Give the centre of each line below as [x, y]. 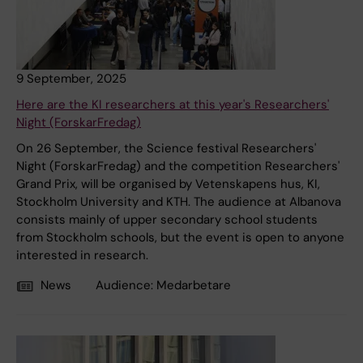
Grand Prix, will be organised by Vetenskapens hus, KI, [168, 184]
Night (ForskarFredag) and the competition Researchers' [178, 167]
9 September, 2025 [71, 79]
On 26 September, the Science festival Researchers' [166, 149]
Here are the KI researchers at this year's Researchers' [173, 105]
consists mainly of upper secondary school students [167, 220]
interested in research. [82, 256]
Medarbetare [194, 286]
